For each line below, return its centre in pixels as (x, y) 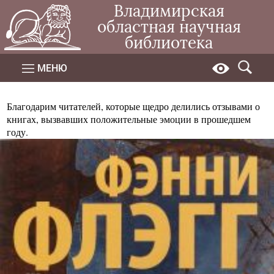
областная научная (169, 27)
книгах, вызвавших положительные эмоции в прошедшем (129, 119)
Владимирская (169, 11)
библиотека (169, 43)
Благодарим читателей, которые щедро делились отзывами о (134, 106)
